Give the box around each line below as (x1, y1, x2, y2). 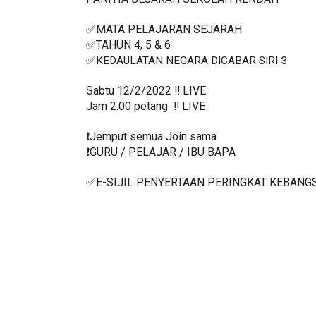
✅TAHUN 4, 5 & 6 (86, 38, 171, 52)
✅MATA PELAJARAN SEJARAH (86, 23, 242, 37)
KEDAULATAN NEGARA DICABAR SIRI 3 (96, 54, 287, 68)
